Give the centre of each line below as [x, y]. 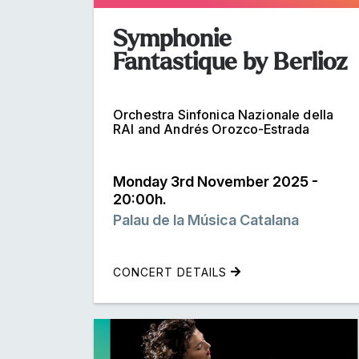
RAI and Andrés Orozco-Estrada [212, 129]
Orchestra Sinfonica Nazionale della [224, 114]
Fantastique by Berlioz [230, 61]
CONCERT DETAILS [172, 272]
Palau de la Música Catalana [206, 220]
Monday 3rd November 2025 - [216, 181]
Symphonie [172, 38]
